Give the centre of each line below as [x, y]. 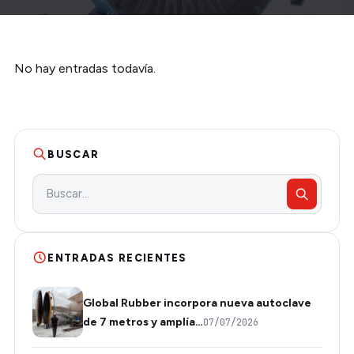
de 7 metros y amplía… [143, 322]
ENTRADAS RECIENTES [117, 258]
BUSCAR [73, 154]
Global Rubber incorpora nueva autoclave [197, 303]
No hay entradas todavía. [85, 68]
